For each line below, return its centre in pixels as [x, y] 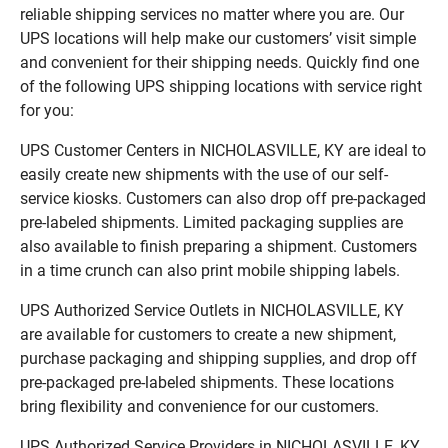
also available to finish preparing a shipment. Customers [218, 246]
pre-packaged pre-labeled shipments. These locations [207, 382]
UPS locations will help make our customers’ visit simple [218, 38]
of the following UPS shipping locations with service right [221, 86]
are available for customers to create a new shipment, [208, 334]
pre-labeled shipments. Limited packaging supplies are [211, 222]
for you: [47, 110]
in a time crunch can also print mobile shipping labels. [210, 270]
